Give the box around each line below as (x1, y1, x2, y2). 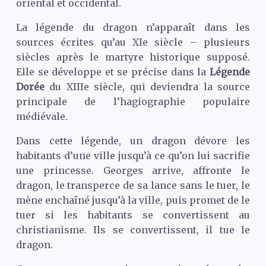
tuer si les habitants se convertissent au (15, 208, 251, 221)
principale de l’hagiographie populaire (15, 95, 251, 107)
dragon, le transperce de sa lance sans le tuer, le (15, 179, 251, 191)
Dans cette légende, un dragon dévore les (15, 134, 251, 147)
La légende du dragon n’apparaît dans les (15, 21, 251, 33)
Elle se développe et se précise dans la (15, 65, 210, 78)
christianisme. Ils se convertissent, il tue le (15, 223, 251, 236)
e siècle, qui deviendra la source (83, 80, 251, 93)
